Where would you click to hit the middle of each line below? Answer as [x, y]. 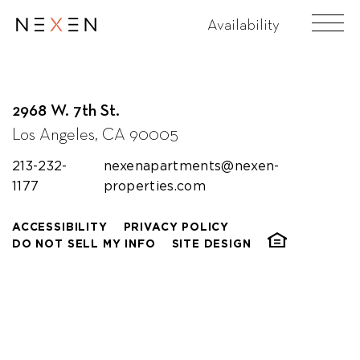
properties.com [154, 186]
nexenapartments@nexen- [191, 166]
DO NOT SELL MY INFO [84, 243]
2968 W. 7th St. [66, 110]
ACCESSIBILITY [60, 227]
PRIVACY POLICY [176, 227]
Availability [243, 24]
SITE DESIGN [211, 243]
